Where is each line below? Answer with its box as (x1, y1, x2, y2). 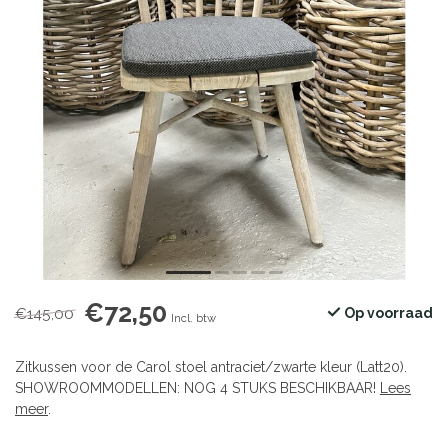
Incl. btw (171, 311, 216, 326)
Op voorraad (341, 305, 433, 322)
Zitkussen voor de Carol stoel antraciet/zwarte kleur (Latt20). (15, 359, 407, 376)
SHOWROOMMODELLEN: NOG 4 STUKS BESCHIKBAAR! (15, 380, 380, 397)
